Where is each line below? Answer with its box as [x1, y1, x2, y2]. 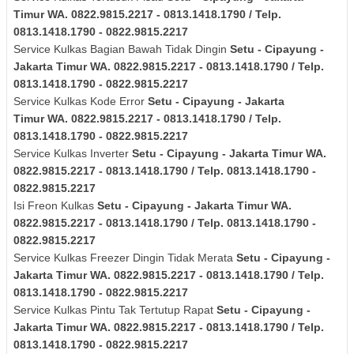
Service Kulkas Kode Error [13, 95, 148, 108]
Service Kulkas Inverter [13, 147, 132, 160]
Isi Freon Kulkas [13, 199, 97, 213]
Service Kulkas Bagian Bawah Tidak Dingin [13, 43, 230, 56]
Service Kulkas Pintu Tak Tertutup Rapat [13, 303, 213, 317]
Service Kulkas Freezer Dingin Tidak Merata [13, 251, 236, 265]
